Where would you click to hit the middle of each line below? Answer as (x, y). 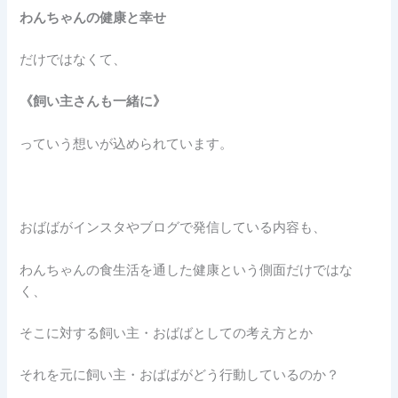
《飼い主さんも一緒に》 (93, 102)
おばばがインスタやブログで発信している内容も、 (173, 228)
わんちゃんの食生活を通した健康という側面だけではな (187, 270)
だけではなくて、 (73, 59)
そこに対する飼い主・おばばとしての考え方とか (167, 333)
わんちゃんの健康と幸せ (93, 17)
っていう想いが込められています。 (127, 143)
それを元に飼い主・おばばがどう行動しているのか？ (180, 375)
